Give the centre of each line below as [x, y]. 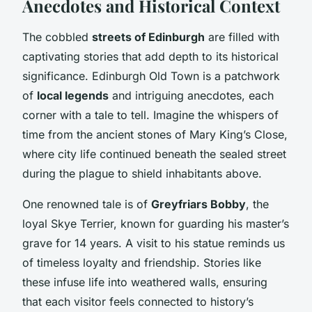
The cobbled [57, 37]
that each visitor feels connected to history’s [138, 301]
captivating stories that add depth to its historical [150, 56]
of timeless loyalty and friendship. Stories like [142, 262]
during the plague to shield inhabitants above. [142, 173]
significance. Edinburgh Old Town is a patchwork [151, 76]
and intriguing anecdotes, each [191, 95]
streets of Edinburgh [148, 37]
